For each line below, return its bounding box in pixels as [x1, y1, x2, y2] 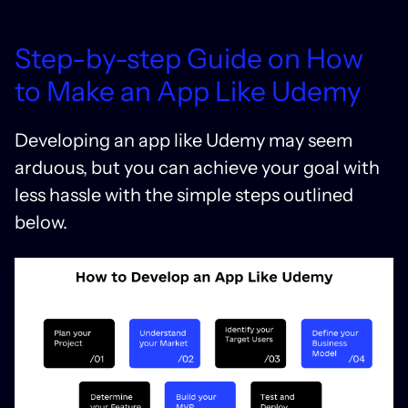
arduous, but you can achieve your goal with [15, 156, 380, 178]
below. [15, 210, 67, 233]
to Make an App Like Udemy [15, 74, 362, 108]
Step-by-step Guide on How [15, 41, 363, 76]
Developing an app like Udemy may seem [15, 128, 352, 151]
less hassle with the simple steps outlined [15, 183, 353, 206]
